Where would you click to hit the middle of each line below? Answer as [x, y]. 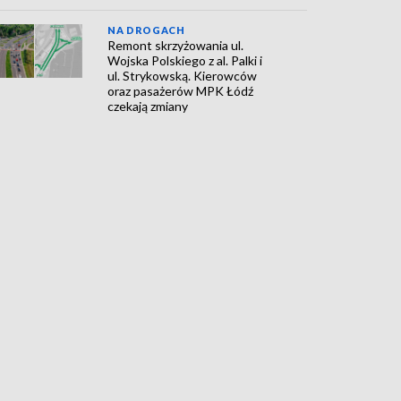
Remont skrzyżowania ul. [176, 45]
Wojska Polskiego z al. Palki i [185, 60]
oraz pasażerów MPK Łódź [181, 91]
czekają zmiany [148, 106]
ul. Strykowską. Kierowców [183, 76]
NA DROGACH [146, 30]
